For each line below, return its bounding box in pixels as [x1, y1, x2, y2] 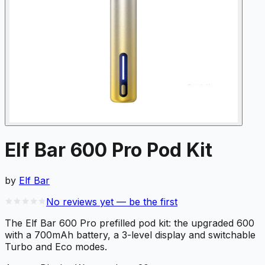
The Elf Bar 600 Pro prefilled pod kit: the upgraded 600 [5, 216, 254, 229]
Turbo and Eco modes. [5, 240, 107, 253]
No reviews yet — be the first [46, 195, 177, 208]
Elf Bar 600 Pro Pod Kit [5, 138, 212, 162]
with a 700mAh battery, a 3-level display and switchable [5, 228, 256, 241]
